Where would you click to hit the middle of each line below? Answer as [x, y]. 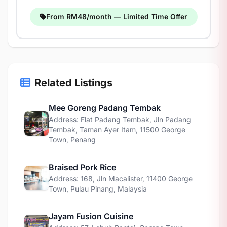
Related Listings [73, 83]
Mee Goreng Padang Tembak [105, 108]
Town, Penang [72, 140]
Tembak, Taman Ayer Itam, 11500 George [117, 129]
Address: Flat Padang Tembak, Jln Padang [120, 119]
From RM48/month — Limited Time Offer [117, 16]
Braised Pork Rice [82, 167]
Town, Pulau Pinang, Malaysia [98, 189]
